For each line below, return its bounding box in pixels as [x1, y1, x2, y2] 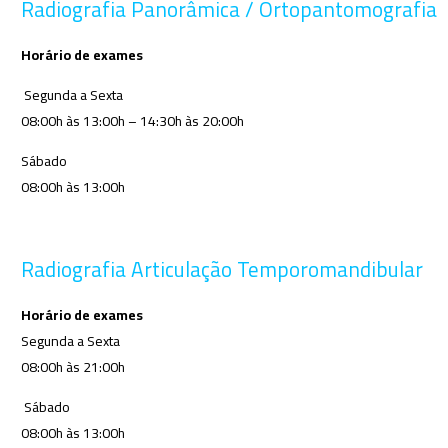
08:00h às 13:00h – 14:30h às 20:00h [20, 108, 244, 135]
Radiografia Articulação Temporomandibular [20, 252, 423, 285]
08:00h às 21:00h [20, 353, 125, 380]
